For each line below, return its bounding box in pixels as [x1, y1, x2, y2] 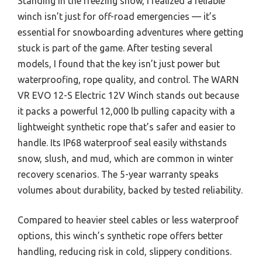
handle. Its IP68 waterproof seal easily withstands [18, 137, 227, 148]
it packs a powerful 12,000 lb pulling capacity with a [18, 105, 235, 116]
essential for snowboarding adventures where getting [18, 26, 243, 37]
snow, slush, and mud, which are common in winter [18, 153, 233, 164]
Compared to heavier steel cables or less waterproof [18, 214, 239, 225]
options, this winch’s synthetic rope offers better [18, 230, 223, 241]
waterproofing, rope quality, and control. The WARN [18, 74, 239, 85]
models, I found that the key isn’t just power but [18, 58, 220, 69]
